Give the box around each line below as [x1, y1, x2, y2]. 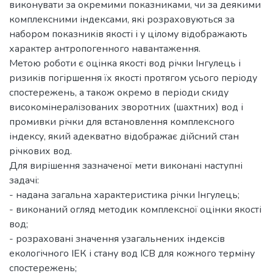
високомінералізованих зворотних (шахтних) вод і [9, 101, 243, 115]
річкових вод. [9, 144, 72, 158]
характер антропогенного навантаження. [9, 42, 200, 56]
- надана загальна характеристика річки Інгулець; [9, 188, 239, 202]
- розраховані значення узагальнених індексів [9, 232, 225, 246]
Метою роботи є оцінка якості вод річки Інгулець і [9, 57, 241, 71]
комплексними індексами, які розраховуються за [9, 13, 235, 27]
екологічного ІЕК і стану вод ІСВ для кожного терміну [9, 247, 255, 261]
